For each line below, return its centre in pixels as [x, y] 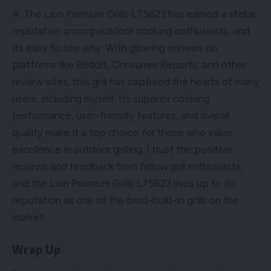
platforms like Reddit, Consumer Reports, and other [129, 64]
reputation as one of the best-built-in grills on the [126, 200]
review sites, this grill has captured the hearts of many [135, 81]
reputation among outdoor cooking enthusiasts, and [131, 31]
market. [29, 217]
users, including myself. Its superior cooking [111, 98]
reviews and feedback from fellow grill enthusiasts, [128, 166]
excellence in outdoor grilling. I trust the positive [122, 149]
